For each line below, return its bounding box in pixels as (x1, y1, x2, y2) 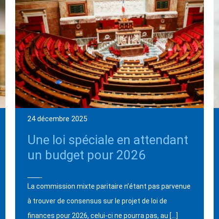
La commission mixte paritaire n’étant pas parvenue (27, 182, 191, 190)
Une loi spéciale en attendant (27, 132, 188, 147)
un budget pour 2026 (27, 147, 146, 162)
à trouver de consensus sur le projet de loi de (27, 197, 167, 205)
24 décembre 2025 (27, 114, 87, 123)
